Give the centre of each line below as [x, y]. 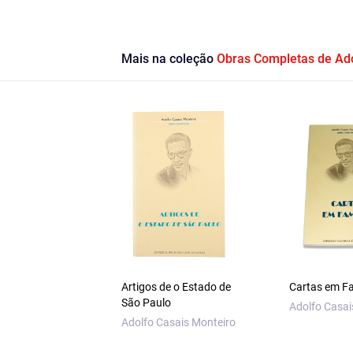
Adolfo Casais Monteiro [178, 323]
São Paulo [146, 303]
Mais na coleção [169, 59]
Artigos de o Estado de [176, 287]
